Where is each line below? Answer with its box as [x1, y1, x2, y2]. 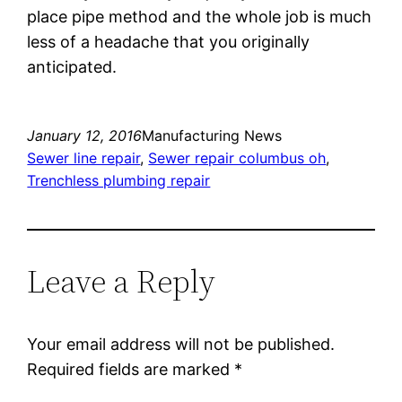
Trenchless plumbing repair [27, 170, 211, 189]
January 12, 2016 [27, 126, 143, 144]
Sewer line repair [27, 148, 141, 167]
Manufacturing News [142, 126, 283, 144]
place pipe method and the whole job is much [27, 6, 372, 26]
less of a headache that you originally [27, 31, 310, 51]
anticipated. [27, 57, 118, 76]
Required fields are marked [27, 359, 235, 379]
